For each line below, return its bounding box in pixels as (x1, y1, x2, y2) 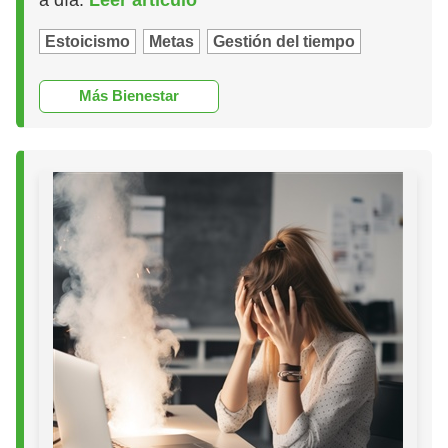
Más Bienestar (79, 87, 180, 105)
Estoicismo (45, 32, 131, 50)
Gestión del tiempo (213, 32, 356, 50)
